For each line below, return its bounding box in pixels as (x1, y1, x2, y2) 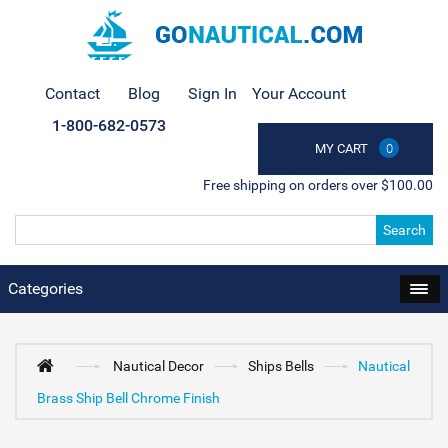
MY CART (315, 141, 368, 156)
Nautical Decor (113, 358, 205, 374)
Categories (8, 279, 83, 298)
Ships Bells (248, 358, 315, 374)
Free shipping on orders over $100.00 (203, 177, 433, 193)
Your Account (252, 84, 346, 103)
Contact (45, 84, 100, 103)
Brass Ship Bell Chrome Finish (37, 390, 220, 406)
